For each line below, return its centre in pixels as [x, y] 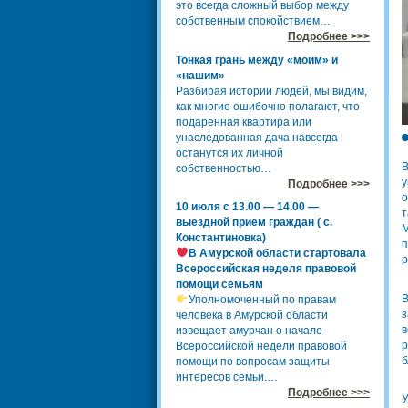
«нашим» [200, 75]
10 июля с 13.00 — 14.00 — [247, 207]
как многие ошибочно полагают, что [268, 106]
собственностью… [224, 168]
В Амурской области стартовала [277, 253]
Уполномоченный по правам [262, 300]
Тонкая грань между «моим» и [257, 60]
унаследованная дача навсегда [257, 137]
